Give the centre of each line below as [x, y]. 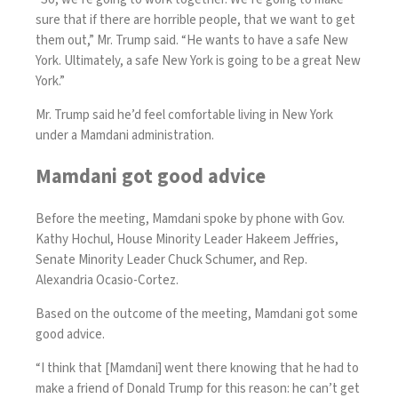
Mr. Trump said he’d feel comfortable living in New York [184, 115]
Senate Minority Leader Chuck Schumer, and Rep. [171, 260]
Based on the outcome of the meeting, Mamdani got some [197, 314]
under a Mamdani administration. [126, 135]
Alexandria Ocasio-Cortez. [108, 281]
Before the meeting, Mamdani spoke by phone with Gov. [190, 219]
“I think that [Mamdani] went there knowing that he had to [197, 369]
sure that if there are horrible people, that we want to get [195, 20]
